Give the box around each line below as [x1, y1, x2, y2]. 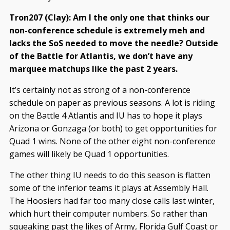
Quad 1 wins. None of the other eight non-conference [9, 136, 216, 147]
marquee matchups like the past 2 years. [9, 63, 178, 75]
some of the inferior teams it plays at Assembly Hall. [9, 182, 208, 194]
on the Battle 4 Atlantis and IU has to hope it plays [9, 110, 202, 122]
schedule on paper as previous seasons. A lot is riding [9, 97, 215, 109]
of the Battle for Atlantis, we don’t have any [9, 50, 193, 62]
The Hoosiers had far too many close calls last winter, [9, 195, 215, 207]
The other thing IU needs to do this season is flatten [9, 169, 210, 181]
